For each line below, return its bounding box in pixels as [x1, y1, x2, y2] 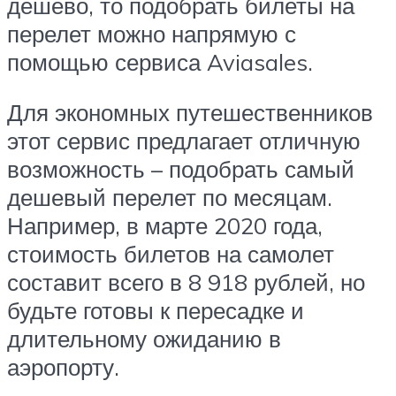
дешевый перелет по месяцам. [7, 183, 332, 212]
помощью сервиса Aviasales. [7, 47, 313, 76]
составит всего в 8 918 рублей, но [7, 268, 365, 297]
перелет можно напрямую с [7, 19, 296, 48]
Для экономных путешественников [7, 98, 373, 127]
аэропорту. [7, 353, 119, 382]
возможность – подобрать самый [7, 155, 354, 184]
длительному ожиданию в [7, 324, 281, 354]
